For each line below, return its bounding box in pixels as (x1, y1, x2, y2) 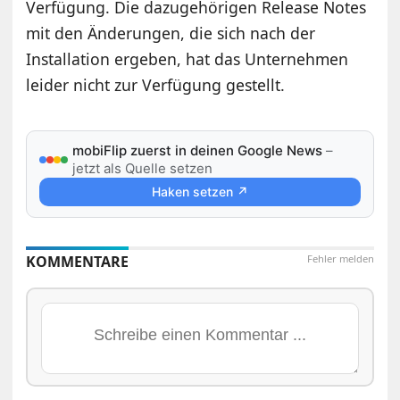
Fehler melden (306, 251, 374, 265)
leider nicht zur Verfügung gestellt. (26, 73, 286, 96)
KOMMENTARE (26, 251, 129, 271)
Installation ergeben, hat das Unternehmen (26, 47, 349, 70)
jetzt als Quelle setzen (72, 159, 213, 177)
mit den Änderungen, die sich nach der (26, 21, 316, 44)
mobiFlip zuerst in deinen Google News (72, 141, 323, 159)
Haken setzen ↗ (151, 183, 248, 199)
